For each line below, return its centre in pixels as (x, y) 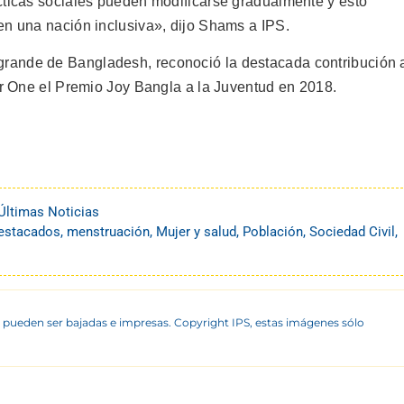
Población (273, 232)
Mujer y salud (196, 232)
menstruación (108, 232)
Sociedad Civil (352, 232)
